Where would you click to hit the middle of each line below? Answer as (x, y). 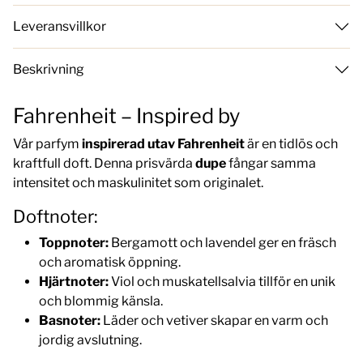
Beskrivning (49, 70)
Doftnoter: (56, 216)
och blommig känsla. (101, 301)
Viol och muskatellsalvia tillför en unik (222, 281)
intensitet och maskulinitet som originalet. (138, 182)
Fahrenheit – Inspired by (126, 115)
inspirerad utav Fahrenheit (164, 143)
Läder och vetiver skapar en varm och (214, 320)
